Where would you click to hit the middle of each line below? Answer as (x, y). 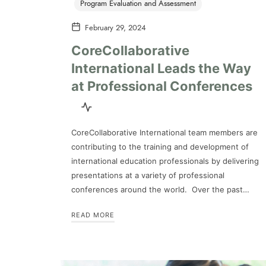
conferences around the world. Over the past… (160, 189)
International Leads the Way (161, 68)
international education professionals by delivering (165, 161)
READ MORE (93, 215)
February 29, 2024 (115, 28)
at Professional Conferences (162, 86)
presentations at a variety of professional (148, 175)
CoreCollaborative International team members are (164, 132)
